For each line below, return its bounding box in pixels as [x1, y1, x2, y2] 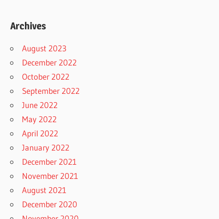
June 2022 [22, 100, 58, 110]
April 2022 [22, 128, 59, 139]
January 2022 [22, 142, 70, 153]
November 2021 [22, 171, 79, 181]
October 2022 [22, 71, 70, 82]
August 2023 [22, 43, 67, 54]
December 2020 [22, 199, 78, 210]
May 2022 [22, 114, 57, 125]
